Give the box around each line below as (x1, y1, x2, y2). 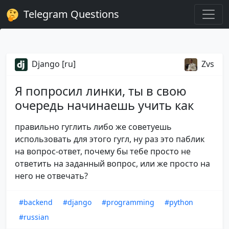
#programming (102, 197, 154, 208)
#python (165, 197, 193, 208)
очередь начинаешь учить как (15, 97, 194, 114)
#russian (19, 212, 49, 222)
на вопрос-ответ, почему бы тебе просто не (15, 146, 191, 157)
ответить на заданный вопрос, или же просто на (15, 158, 210, 170)
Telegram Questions (21, 7, 119, 21)
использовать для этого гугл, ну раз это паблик (15, 133, 204, 145)
